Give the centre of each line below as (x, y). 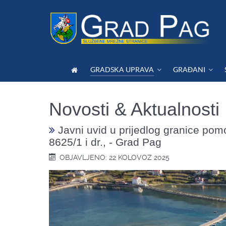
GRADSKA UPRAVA (122, 69)
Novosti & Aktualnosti (134, 109)
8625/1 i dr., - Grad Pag (105, 142)
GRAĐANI (189, 69)
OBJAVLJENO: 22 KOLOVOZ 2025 (115, 157)
